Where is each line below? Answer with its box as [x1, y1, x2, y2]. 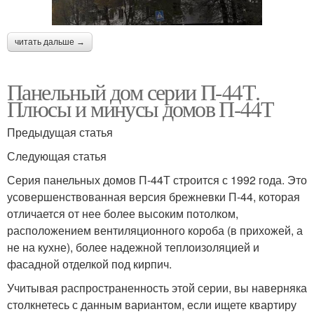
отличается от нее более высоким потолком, [7, 205, 238, 221]
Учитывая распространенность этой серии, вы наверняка [7, 279, 307, 296]
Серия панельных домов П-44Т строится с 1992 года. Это [7, 171, 307, 188]
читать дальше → [15, 36, 85, 47]
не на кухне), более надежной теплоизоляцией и [7, 238, 259, 255]
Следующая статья [7, 147, 107, 164]
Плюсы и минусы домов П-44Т [7, 93, 274, 123]
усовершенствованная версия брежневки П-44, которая [7, 188, 300, 205]
